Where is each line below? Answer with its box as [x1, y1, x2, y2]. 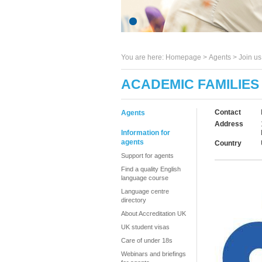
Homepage [166, 53, 201, 61]
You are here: [121, 53, 166, 61]
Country [215, 139, 242, 147]
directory [121, 196, 146, 204]
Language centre [121, 188, 169, 195]
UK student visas [121, 223, 170, 230]
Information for [121, 129, 170, 137]
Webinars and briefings [121, 250, 186, 257]
